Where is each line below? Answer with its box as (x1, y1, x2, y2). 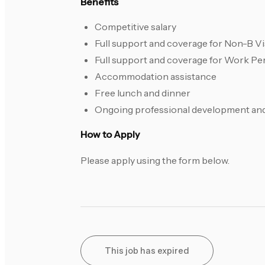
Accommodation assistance (95, 70, 216, 83)
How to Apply (80, 128, 140, 141)
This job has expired (105, 245, 189, 257)
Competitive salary (95, 21, 176, 33)
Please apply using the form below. (80, 154, 230, 167)
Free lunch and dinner (95, 87, 190, 99)
